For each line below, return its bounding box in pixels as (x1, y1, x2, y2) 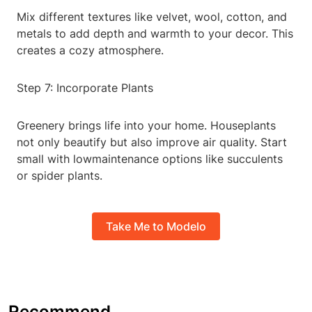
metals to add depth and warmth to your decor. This (17, 26, 293, 41)
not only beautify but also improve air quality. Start (17, 135, 287, 150)
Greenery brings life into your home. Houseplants (17, 118, 276, 133)
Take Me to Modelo (106, 219, 206, 233)
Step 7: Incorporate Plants (17, 81, 153, 95)
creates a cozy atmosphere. (17, 43, 164, 58)
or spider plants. (17, 169, 102, 183)
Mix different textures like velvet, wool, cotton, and (17, 10, 287, 24)
